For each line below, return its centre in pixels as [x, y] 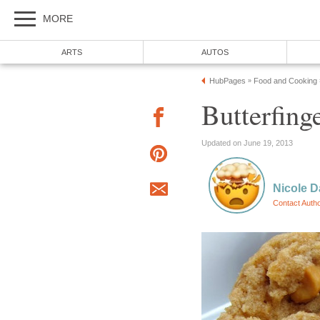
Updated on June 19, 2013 [247, 142]
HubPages [227, 81]
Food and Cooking [285, 81]
